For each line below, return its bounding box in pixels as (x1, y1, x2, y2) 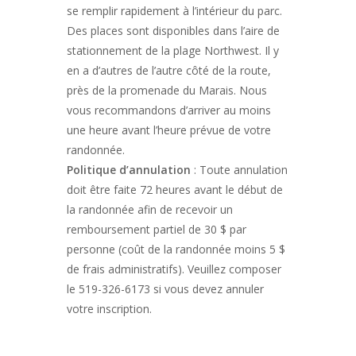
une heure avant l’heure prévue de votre (67, 122, 271, 137)
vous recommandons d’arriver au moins (67, 102, 271, 118)
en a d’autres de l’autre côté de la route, (67, 62, 271, 78)
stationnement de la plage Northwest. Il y (67, 42, 279, 58)
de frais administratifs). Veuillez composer (67, 261, 281, 277)
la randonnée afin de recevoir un (67, 201, 233, 217)
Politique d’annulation (67, 161, 191, 177)
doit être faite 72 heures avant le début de (67, 181, 283, 197)
